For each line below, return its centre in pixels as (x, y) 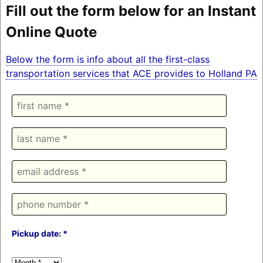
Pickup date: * (39, 233)
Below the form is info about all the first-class (107, 59)
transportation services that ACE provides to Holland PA (131, 73)
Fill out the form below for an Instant (131, 11)
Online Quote (51, 32)
